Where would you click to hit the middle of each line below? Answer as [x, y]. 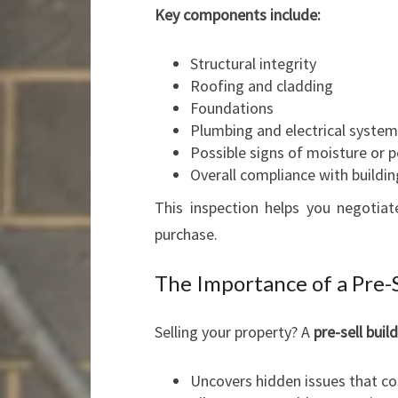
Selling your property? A [234, 332]
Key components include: [238, 15]
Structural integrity [253, 64]
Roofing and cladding [262, 86]
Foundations [232, 108]
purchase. [186, 234]
